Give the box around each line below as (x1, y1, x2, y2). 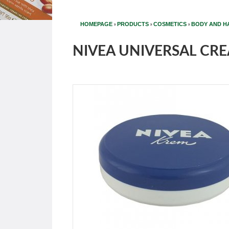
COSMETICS (153, 21, 187, 28)
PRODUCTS (117, 21, 149, 28)
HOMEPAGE (80, 21, 112, 28)
